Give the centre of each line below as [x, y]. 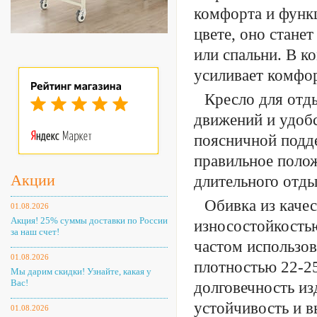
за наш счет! [35, 232]
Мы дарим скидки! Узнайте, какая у [81, 271]
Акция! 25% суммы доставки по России [89, 220]
